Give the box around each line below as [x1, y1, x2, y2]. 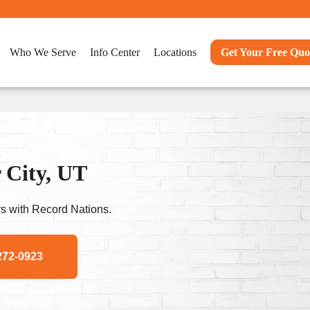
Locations [154, 46, 197, 58]
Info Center [90, 46, 140, 58]
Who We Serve [10, 46, 76, 58]
